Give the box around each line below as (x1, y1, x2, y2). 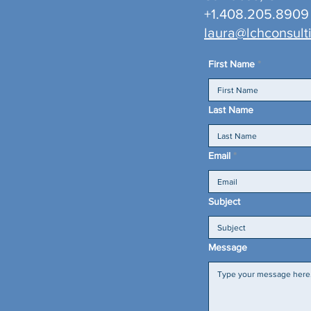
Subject (208, 196, 240, 207)
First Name (208, 58, 255, 69)
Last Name (208, 104, 253, 115)
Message (208, 242, 247, 253)
